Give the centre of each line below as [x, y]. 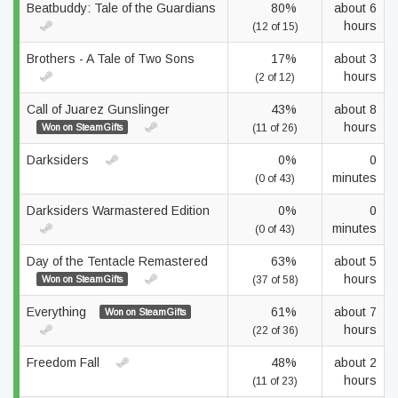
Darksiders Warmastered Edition [118, 211]
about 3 [355, 59]
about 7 [355, 312]
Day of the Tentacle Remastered [117, 261]
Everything [58, 312]
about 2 [355, 362]
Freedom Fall [65, 362]
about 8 [355, 109]
